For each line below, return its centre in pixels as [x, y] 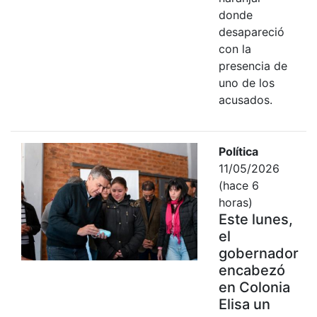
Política [238, 151]
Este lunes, [255, 219]
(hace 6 [238, 185]
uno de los [246, 82]
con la [235, 48]
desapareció [251, 31]
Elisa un [244, 304]
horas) [235, 202]
